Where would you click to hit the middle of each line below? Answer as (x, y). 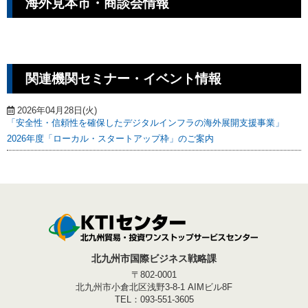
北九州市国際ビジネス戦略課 (154, 258)
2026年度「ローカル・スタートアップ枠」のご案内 (110, 138)
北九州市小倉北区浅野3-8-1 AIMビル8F (154, 287)
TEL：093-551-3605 (154, 299)
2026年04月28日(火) (56, 110)
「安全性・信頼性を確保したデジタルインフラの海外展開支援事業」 (145, 122)
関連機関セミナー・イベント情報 (123, 79)
